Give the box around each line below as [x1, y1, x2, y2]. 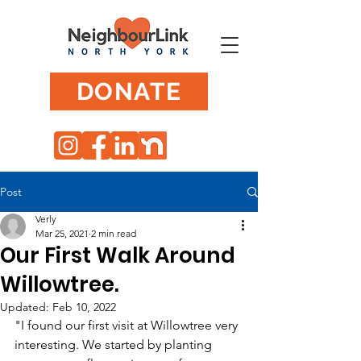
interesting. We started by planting [15, 337, 215, 352]
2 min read [91, 227, 136, 239]
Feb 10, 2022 [52, 300, 116, 314]
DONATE [76, 77, 182, 106]
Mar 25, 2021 [35, 227, 89, 239]
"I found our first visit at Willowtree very [15, 317, 241, 333]
